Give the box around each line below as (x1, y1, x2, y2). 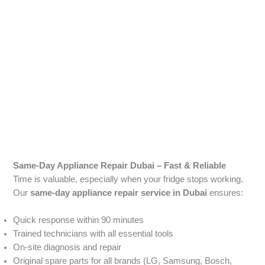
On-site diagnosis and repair (13, 242, 122, 252)
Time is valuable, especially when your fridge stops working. (13, 174, 244, 184)
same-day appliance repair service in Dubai (30, 188, 208, 198)
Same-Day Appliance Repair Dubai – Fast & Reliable (13, 160, 227, 170)
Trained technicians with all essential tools (13, 228, 174, 238)
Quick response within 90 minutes (13, 215, 144, 225)
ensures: (207, 188, 244, 198)
